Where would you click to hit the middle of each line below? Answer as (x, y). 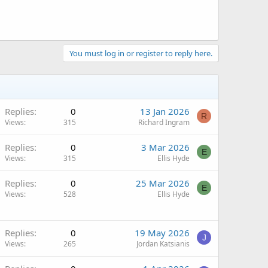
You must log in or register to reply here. (141, 53)
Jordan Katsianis (163, 243)
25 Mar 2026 (163, 183)
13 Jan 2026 (165, 111)
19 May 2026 (162, 232)
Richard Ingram (164, 122)
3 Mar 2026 (165, 147)
